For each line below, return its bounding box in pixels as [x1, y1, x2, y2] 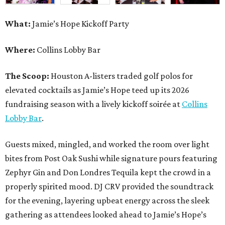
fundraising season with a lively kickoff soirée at [5, 99, 182, 109]
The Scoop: [5, 71, 51, 81]
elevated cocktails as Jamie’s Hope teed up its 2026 [5, 85, 189, 95]
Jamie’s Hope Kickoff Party [31, 19, 129, 29]
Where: [5, 45, 35, 55]
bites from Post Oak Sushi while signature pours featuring [5, 153, 217, 164]
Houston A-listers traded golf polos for [51, 71, 193, 81]
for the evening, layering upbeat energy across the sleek [5, 195, 209, 206]
